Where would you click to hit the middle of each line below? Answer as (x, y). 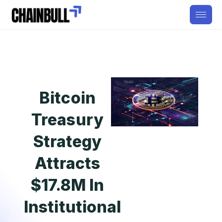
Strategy (67, 141)
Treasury (67, 120)
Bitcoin (67, 98)
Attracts (67, 163)
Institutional (73, 207)
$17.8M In (67, 185)
